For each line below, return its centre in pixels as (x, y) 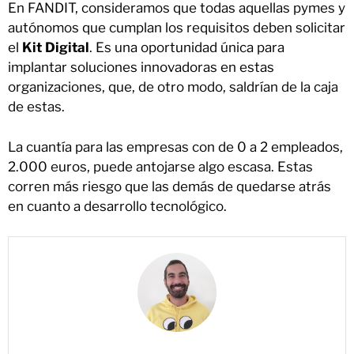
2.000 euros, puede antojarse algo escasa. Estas (160, 166)
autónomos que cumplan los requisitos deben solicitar (177, 28)
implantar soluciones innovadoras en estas (141, 68)
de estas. (36, 107)
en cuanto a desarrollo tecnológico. (119, 206)
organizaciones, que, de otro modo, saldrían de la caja (173, 87)
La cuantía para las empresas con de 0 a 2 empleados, (175, 147)
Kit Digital (56, 48)
